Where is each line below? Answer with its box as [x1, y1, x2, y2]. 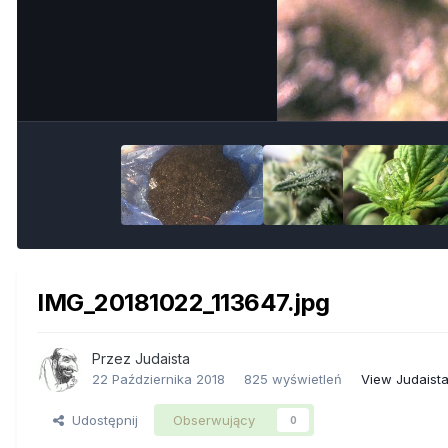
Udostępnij [64, 411, 138, 428]
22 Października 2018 [92, 370, 225, 387]
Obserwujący [173, 411, 255, 428]
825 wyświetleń [244, 370, 342, 387]
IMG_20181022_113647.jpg [37, 287, 330, 317]
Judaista [135, 349, 190, 367]
